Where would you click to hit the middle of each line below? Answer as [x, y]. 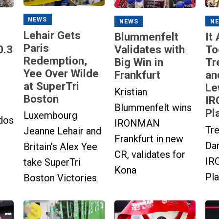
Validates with [150, 50]
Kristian [131, 92]
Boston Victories [60, 178]
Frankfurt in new [149, 139]
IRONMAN [137, 123]
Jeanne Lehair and [62, 131]
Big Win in [139, 62]
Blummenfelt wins [153, 107]
